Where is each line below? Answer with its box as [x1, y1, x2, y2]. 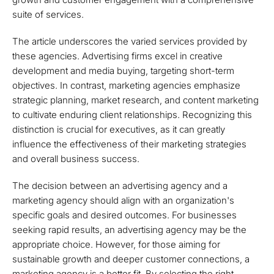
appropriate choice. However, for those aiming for [12, 239, 220, 250]
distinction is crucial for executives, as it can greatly [12, 124, 225, 135]
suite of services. [12, 9, 84, 20]
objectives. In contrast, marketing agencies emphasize [12, 80, 240, 91]
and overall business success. [12, 153, 139, 165]
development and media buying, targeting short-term [12, 65, 234, 76]
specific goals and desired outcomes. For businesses [12, 209, 237, 221]
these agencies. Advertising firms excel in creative [12, 50, 223, 62]
